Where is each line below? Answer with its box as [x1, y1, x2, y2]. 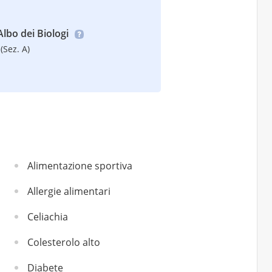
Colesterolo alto [27, 236, 100, 249]
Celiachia [27, 210, 68, 223]
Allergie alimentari [27, 185, 110, 198]
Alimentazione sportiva [27, 159, 132, 172]
